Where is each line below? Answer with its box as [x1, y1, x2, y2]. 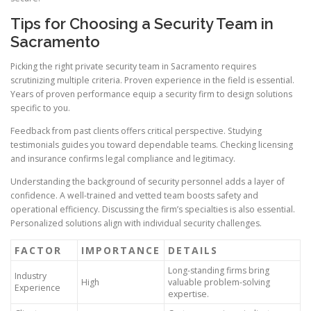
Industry [15, 270, 47, 283]
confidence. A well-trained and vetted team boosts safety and [10, 190, 258, 202]
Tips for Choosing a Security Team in [10, 14, 274, 33]
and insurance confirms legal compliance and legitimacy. [10, 153, 235, 165]
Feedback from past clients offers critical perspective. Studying [10, 125, 262, 137]
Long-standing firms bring [168, 264, 269, 277]
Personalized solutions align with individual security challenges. [10, 217, 262, 230]
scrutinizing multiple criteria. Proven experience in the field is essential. [10, 74, 294, 87]
